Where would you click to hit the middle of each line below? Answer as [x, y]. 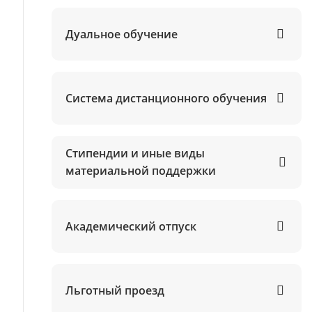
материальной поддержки [140, 171]
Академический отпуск [131, 226]
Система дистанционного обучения [166, 98]
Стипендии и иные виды [135, 153]
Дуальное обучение [121, 34]
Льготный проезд [115, 290]
